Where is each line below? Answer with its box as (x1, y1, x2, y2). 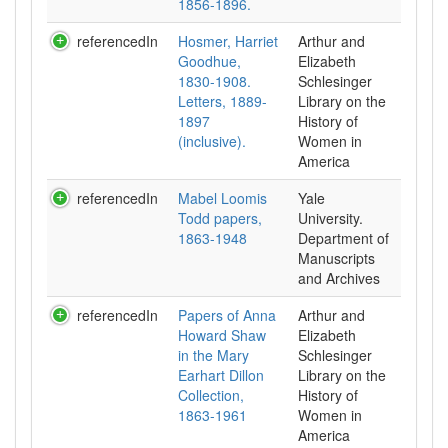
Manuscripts (298, 248, 375, 268)
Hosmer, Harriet (178, 31, 278, 51)
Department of (298, 228, 389, 248)
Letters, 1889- (178, 91, 267, 111)
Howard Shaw (178, 325, 266, 345)
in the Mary (178, 345, 249, 365)
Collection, (178, 385, 244, 405)
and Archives (298, 268, 380, 288)
